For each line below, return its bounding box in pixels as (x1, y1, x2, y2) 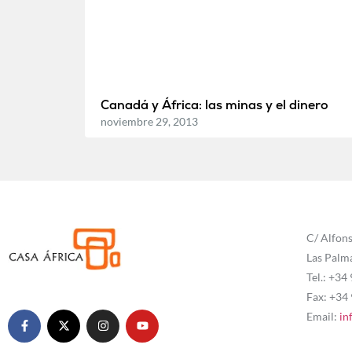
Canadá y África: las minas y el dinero (100, 96, 328, 113)
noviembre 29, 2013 (100, 114, 198, 128)
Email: (306, 309, 339, 323)
